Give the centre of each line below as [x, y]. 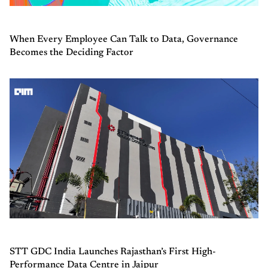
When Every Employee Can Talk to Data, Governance [124, 40]
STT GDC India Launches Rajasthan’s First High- [113, 252]
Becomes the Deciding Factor [71, 53]
